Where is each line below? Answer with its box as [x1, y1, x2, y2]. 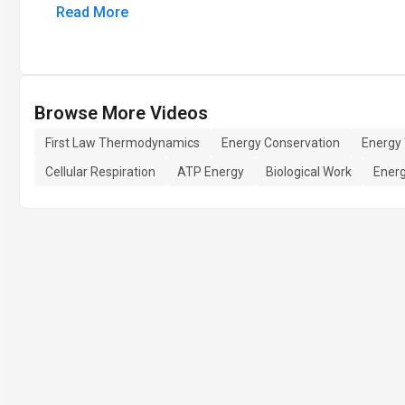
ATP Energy [177, 165, 244, 179]
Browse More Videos [34, 102, 208, 124]
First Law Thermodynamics [45, 136, 200, 150]
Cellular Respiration [45, 165, 155, 179]
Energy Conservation [221, 136, 340, 150]
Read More [56, 4, 128, 21]
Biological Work [266, 165, 352, 179]
